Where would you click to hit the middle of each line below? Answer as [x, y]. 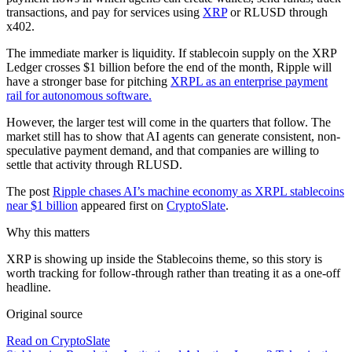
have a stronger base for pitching [88, 81]
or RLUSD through [277, 12]
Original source [44, 313]
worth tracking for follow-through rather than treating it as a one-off [173, 273]
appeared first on [122, 205]
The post [29, 191]
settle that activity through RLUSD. [94, 164]
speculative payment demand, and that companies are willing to [163, 150]
